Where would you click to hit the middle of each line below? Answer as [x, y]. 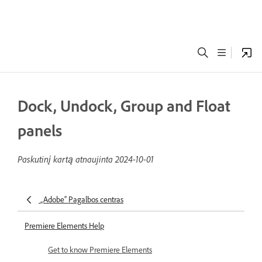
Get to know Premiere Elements [100, 250]
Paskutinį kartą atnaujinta [66, 159]
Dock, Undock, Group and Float [124, 106]
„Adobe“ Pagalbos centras [82, 200]
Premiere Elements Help [64, 226]
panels [40, 130]
